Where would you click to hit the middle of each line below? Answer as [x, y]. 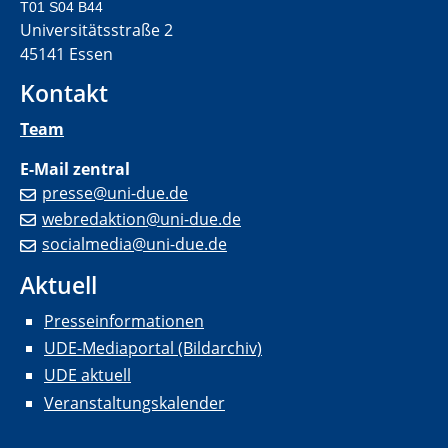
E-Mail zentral [75, 168]
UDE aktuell [87, 375]
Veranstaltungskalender [134, 402]
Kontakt [64, 92]
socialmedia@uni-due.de [134, 244]
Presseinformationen [124, 320]
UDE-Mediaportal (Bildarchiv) [153, 348]
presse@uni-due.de [115, 192]
